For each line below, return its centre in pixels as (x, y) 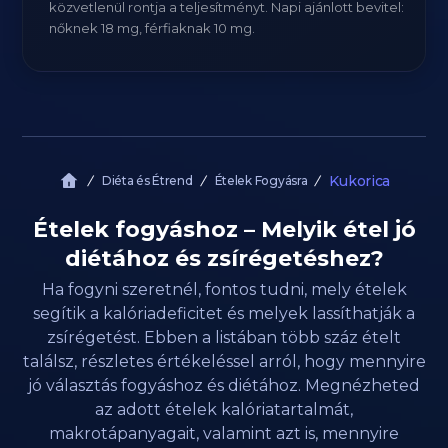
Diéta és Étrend (147, 180)
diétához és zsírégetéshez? (224, 258)
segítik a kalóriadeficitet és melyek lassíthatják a (224, 313)
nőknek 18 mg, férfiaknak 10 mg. (152, 28)
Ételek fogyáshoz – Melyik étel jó (224, 229)
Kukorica (360, 181)
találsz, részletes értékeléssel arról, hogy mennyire (224, 361)
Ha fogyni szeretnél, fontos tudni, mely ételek (224, 289)
